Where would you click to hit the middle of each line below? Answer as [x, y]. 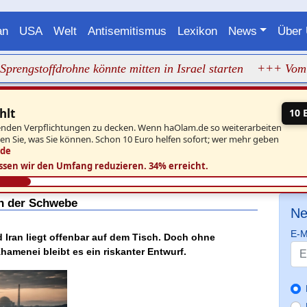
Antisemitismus [127, 31]
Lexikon [197, 31]
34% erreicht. [178, 165]
